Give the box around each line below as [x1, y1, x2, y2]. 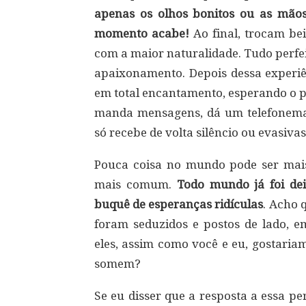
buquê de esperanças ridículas [94, 197, 264, 211]
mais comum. [94, 178, 177, 191]
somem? [94, 257, 141, 270]
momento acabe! [94, 27, 190, 40]
